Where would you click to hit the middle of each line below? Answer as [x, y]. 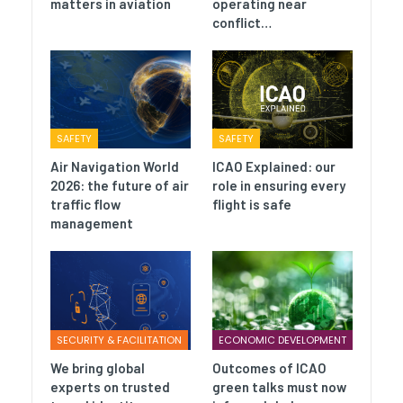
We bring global [98, 367]
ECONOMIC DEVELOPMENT [282, 340]
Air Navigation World [115, 167]
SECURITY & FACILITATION [119, 340]
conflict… [242, 23]
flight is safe [252, 205]
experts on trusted [110, 386]
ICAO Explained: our [274, 167]
